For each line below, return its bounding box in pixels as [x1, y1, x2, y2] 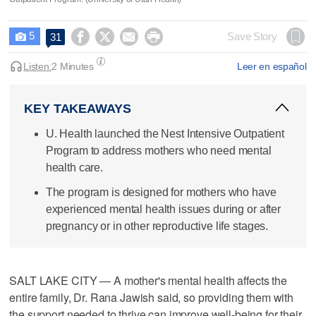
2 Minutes [51, 60, 94, 72]
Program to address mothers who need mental [45, 144, 272, 157]
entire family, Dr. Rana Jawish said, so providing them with [9, 289, 294, 306]
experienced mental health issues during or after [45, 202, 281, 215]
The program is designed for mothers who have [45, 186, 276, 198]
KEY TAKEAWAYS [24, 101, 131, 116]
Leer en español [236, 60, 307, 72]
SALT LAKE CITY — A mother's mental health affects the [9, 272, 287, 289]
